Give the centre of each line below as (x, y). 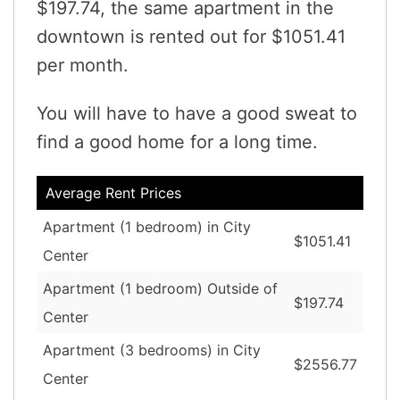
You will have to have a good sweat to (197, 113)
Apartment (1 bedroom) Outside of (160, 288)
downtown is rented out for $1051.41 (191, 36)
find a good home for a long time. (177, 142)
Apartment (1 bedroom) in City (147, 226)
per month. (83, 65)
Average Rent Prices (113, 192)
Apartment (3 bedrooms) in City (152, 350)
